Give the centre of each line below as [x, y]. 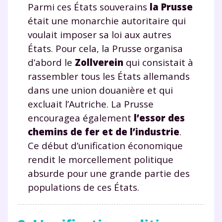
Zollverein [99, 62]
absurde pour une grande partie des [109, 173]
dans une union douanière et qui [100, 90]
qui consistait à [158, 62]
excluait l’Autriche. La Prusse [91, 104]
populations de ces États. [83, 187]
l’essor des [159, 117]
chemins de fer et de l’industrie [104, 131]
